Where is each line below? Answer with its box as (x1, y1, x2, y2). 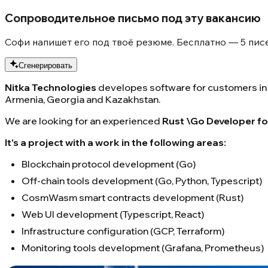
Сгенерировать (19, 61, 72, 71)
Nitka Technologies (5, 81, 96, 94)
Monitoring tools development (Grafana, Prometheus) (22, 242, 264, 254)
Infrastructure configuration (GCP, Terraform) (22, 225, 224, 237)
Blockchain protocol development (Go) (22, 158, 196, 170)
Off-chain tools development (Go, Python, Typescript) (22, 175, 262, 187)
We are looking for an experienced (5, 115, 160, 127)
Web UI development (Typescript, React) (22, 208, 204, 221)
